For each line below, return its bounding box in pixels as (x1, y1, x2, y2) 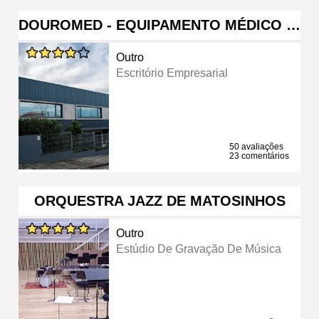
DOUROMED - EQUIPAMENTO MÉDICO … (19, 16, 300, 33)
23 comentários (229, 150, 289, 161)
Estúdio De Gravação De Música (116, 242, 282, 255)
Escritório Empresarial (116, 66, 229, 79)
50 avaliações (229, 141, 283, 152)
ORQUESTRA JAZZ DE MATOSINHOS (33, 192, 286, 209)
